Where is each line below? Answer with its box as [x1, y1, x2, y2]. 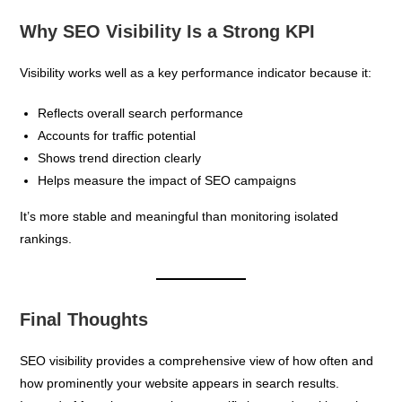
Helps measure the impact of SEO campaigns [38, 172, 297, 188]
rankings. [20, 231, 73, 246]
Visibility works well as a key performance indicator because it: [20, 65, 372, 80]
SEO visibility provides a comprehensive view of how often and [20, 353, 374, 368]
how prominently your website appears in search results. [20, 375, 340, 390]
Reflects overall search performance [38, 105, 244, 120]
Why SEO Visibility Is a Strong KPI [20, 21, 316, 41]
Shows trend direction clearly [38, 150, 202, 165]
